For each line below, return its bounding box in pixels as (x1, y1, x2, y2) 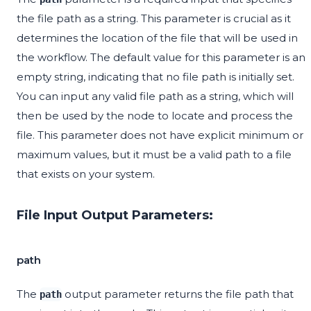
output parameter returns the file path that (62, 287, 294, 301)
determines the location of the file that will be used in (17, 31, 298, 45)
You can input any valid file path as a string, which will (17, 90, 294, 103)
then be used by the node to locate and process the (17, 109, 293, 123)
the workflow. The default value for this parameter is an (17, 51, 305, 65)
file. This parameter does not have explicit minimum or (17, 128, 303, 142)
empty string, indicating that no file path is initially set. (17, 70, 294, 84)
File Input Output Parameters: (17, 208, 213, 224)
